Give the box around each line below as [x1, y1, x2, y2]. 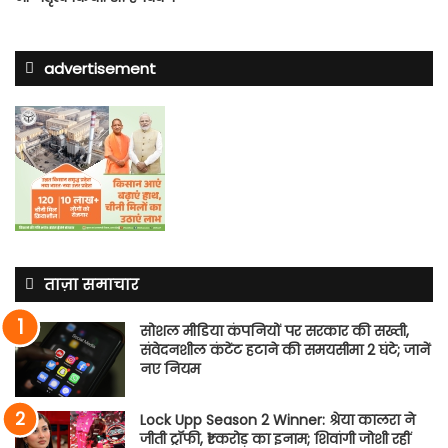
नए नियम [140, 358, 200, 379]
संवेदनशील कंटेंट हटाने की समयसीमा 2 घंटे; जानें [140, 339, 430, 360]
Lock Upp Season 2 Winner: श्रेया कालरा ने [140, 409, 415, 430]
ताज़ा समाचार [44, 273, 139, 295]
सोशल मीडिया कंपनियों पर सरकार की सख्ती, [140, 320, 409, 341]
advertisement [44, 57, 156, 79]
